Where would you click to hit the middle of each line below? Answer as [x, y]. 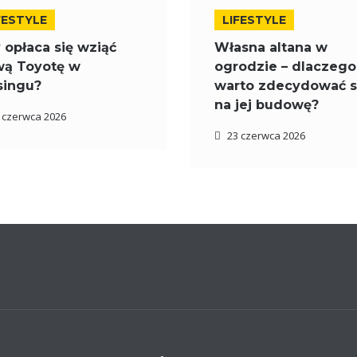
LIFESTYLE [254, 20]
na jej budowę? [266, 105]
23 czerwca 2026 [266, 135]
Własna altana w [271, 47]
